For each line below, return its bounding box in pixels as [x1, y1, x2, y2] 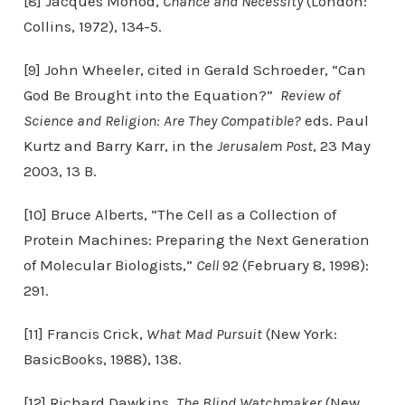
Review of [279, 86, 340, 104]
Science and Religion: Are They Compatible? [23, 111, 301, 129]
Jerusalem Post [216, 137, 313, 155]
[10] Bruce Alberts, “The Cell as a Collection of [23, 205, 336, 223]
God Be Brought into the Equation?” [23, 86, 280, 104]
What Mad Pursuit [146, 325, 262, 343]
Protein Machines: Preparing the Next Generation [23, 231, 370, 249]
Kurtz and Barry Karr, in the [23, 137, 217, 155]
